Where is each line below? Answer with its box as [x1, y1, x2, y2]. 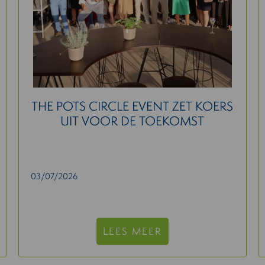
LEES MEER [102, 224, 162, 238]
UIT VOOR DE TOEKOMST [60, 112, 205, 130]
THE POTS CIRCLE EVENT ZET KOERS [31, 98, 234, 115]
